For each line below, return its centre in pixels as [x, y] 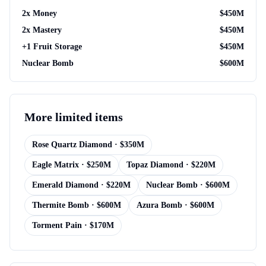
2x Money [39, 13]
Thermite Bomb [61, 205]
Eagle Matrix [56, 165]
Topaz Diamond [155, 165]
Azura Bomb [159, 205]
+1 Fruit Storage [52, 47]
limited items [89, 117]
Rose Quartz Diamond [72, 145]
